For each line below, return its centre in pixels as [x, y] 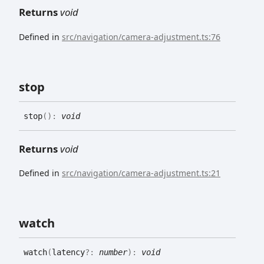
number [113, 253]
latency [68, 253]
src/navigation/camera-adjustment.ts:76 [141, 37]
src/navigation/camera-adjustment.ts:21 [141, 173]
